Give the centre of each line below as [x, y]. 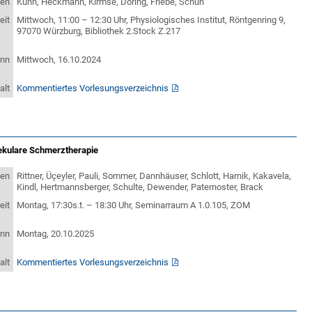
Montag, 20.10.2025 [56, 234]
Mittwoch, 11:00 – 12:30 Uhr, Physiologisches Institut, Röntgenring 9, [151, 20]
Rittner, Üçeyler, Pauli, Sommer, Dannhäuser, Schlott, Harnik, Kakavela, [154, 176]
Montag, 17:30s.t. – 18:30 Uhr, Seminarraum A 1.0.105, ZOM [134, 205]
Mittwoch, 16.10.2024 [59, 60]
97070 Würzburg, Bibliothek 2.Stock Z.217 [99, 31]
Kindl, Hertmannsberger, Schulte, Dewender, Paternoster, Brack [140, 187]
